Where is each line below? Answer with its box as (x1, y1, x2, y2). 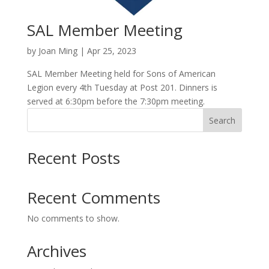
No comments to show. (26, 213, 119, 225)
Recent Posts (26, 147, 120, 169)
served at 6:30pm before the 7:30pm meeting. (26, 95, 205, 107)
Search (209, 115, 236, 127)
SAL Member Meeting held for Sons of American (26, 68, 216, 80)
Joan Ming (38, 45, 77, 57)
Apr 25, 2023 (86, 45, 136, 57)
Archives (26, 240, 86, 262)
